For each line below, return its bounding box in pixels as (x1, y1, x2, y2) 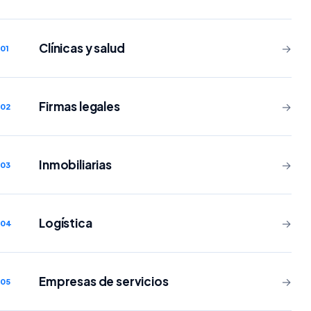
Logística (39, 215, 92, 230)
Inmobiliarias (39, 157, 112, 172)
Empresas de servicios (39, 274, 169, 289)
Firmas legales (39, 99, 120, 114)
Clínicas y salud (39, 40, 125, 56)
